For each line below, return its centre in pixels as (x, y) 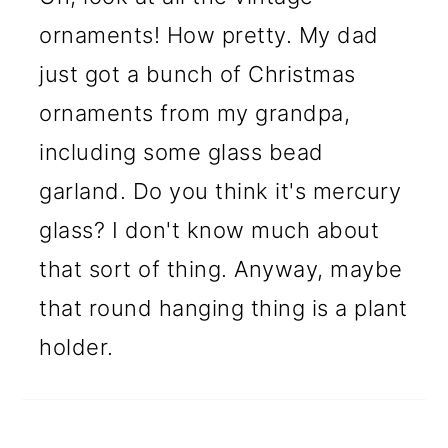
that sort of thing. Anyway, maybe (221, 268)
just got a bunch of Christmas (197, 73)
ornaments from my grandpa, (195, 112)
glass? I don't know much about (209, 229)
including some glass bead (181, 151)
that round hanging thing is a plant (223, 307)
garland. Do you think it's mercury (220, 190)
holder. (76, 346)
